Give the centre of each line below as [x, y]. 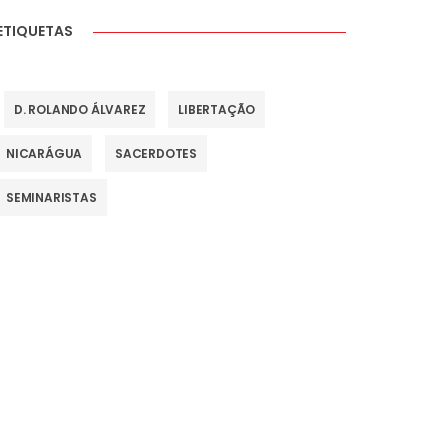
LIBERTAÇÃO [217, 110]
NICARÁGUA [44, 154]
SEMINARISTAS [51, 198]
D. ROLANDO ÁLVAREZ [79, 110]
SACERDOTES [156, 154]
